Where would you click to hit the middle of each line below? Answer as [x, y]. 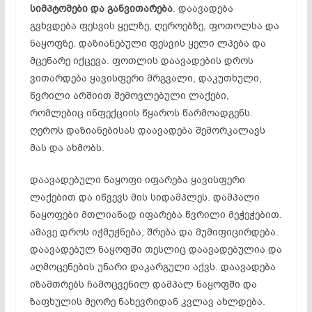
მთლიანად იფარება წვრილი [153, 214]
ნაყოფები [54, 214]
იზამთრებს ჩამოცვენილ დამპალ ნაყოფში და [143, 284]
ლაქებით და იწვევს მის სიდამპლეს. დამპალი [145, 197]
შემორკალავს [230, 130]
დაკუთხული [228, 78]
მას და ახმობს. [67, 148]
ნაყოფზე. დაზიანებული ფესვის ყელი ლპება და [148, 43]
